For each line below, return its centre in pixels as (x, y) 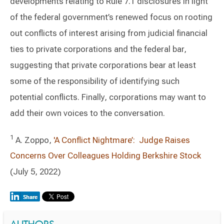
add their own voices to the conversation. (87, 113)
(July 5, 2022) (35, 172)
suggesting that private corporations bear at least (103, 65)
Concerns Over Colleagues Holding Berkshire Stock (105, 156)
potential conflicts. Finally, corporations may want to (108, 97)
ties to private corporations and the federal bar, (98, 49)
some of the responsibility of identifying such (95, 81)
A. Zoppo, (32, 140)
